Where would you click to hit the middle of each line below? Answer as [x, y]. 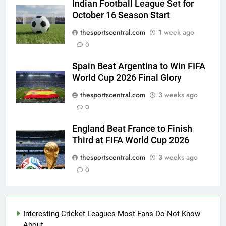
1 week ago [176, 33]
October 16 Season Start [121, 15]
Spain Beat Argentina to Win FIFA [139, 66]
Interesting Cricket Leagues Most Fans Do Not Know [112, 214]
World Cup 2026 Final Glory [127, 78]
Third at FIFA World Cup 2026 [131, 140]
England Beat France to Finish [132, 129]
